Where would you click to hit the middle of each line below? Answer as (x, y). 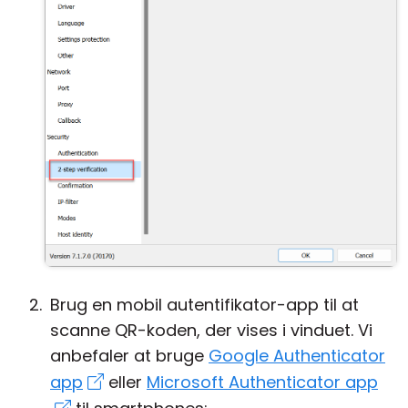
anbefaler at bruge (129, 356)
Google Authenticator (297, 356)
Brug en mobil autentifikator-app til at (204, 305)
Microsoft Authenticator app (262, 382)
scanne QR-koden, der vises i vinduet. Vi (211, 330)
